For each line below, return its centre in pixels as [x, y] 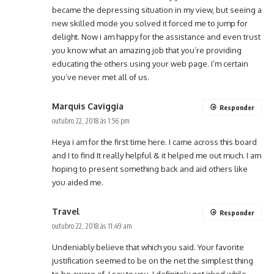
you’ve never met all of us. [101, 77]
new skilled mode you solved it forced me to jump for [150, 24]
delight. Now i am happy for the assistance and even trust [156, 37]
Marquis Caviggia [88, 106]
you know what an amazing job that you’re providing [147, 50]
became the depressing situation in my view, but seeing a [157, 10]
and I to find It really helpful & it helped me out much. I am [157, 156]
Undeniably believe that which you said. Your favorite [148, 247]
